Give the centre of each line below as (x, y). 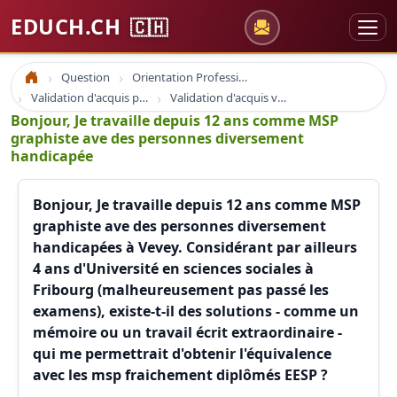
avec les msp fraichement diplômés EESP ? (180, 375)
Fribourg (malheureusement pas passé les (181, 290)
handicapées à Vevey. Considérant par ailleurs (195, 247)
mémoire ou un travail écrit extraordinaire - (187, 332)
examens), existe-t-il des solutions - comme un (196, 311)
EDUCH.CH (69, 27)
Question (86, 77)
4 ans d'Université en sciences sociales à (173, 269)
